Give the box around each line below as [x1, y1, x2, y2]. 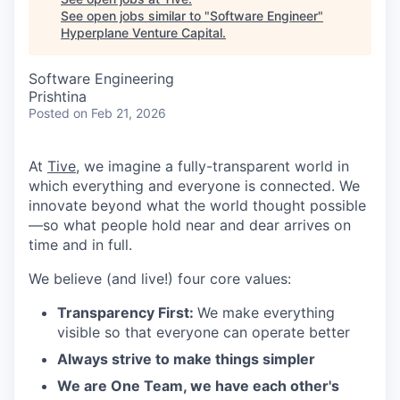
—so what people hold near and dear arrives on [29, 216, 351, 235]
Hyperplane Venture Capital [61, 25, 222, 41]
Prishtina [29, 87, 87, 106]
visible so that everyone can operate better [57, 323, 350, 342]
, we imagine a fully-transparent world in [76, 157, 349, 176]
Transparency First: [57, 304, 197, 322]
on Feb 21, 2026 [73, 105, 166, 121]
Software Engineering [29, 70, 174, 88]
